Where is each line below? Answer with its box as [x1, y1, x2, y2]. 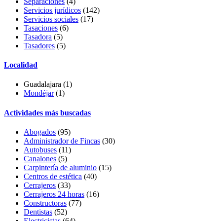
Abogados [24, 127, 56, 136]
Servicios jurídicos [24, 5, 81, 14]
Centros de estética [24, 172, 82, 181]
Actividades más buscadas [4, 108, 91, 117]
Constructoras [24, 198, 67, 207]
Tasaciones [24, 23, 58, 32]
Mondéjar [24, 89, 54, 98]
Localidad [4, 61, 37, 70]
